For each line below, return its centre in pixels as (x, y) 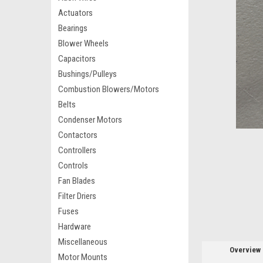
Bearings (73, 28)
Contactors (78, 135)
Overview (245, 250)
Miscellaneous (83, 242)
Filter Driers (77, 196)
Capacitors (77, 59)
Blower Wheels (83, 43)
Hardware (75, 227)
